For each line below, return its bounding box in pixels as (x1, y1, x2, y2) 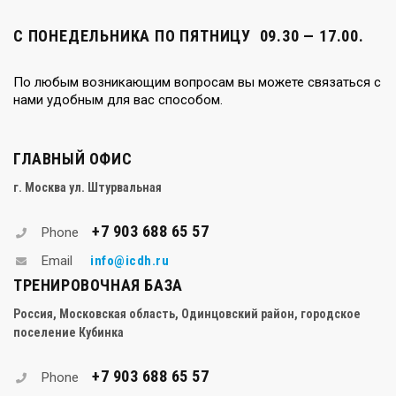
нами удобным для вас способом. (13, 91, 223, 108)
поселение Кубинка (13, 324, 124, 339)
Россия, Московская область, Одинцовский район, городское (13, 306, 361, 321)
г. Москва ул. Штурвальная (13, 179, 162, 194)
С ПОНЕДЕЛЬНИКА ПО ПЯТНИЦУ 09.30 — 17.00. (13, 26, 364, 45)
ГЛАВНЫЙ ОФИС (13, 148, 133, 168)
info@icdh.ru (90, 252, 169, 269)
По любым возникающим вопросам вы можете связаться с (13, 73, 381, 90)
